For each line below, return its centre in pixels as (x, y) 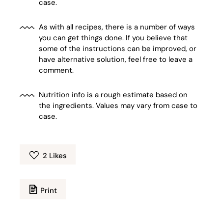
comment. (56, 70)
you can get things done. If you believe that (113, 38)
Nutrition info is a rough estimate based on (113, 95)
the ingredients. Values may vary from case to (118, 106)
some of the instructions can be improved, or (118, 49)
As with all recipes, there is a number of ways (117, 27)
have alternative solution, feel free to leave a (116, 60)
